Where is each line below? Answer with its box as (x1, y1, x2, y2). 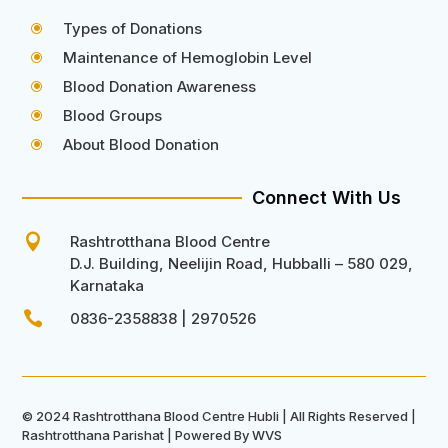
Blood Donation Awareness (63, 76, 257, 96)
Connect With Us (252, 186, 402, 208)
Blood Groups (63, 105, 163, 125)
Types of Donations (63, 18, 203, 38)
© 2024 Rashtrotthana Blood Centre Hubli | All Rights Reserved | (22, 407, 417, 424)
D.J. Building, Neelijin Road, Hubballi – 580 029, (69, 253, 413, 273)
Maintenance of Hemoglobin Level (63, 47, 313, 67)
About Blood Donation (63, 134, 220, 154)
